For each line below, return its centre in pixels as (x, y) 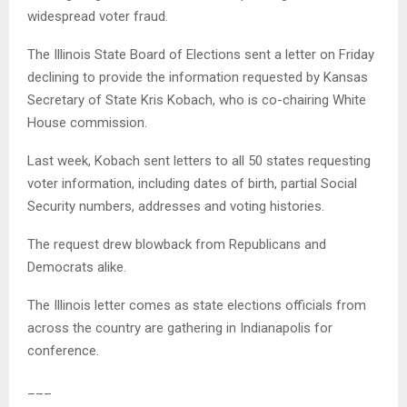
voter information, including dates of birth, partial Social (192, 184)
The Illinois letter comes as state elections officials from (197, 306)
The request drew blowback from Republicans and (177, 245)
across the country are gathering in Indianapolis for (180, 328)
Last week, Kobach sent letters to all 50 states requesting (199, 161)
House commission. (87, 123)
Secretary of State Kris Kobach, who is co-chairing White (197, 100)
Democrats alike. (77, 268)
